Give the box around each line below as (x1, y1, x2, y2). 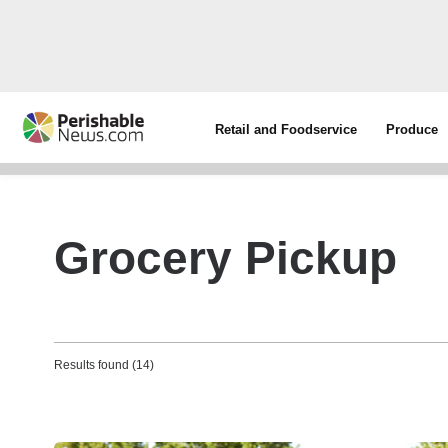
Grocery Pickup (54, 232, 397, 284)
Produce (386, 122, 439, 137)
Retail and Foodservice (215, 122, 358, 137)
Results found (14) (54, 358, 154, 372)
